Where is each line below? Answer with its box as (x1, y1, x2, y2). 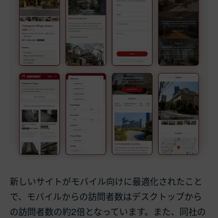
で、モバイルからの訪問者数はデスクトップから (10, 191, 202, 202)
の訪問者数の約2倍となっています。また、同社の (10, 206, 206, 217)
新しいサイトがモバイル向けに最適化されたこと (10, 176, 202, 187)
